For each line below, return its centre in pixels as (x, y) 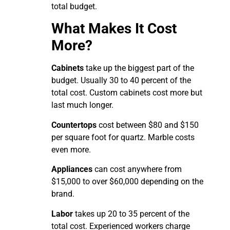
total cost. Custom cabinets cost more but (127, 93)
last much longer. (82, 105)
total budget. (74, 7)
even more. (71, 149)
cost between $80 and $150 (148, 125)
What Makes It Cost (114, 29)
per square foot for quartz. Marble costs (123, 137)
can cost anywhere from (137, 169)
